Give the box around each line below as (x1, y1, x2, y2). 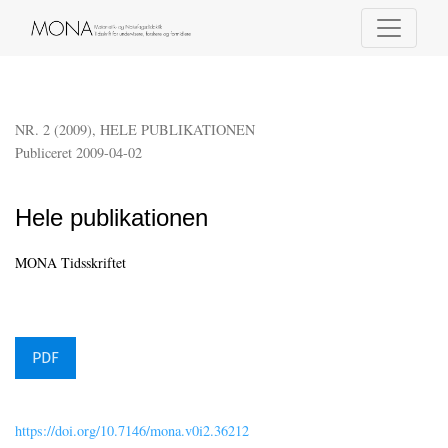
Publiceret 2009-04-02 (15, 143, 142, 163)
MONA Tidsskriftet (15, 253, 126, 273)
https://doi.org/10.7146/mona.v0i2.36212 (15, 421, 249, 441)
